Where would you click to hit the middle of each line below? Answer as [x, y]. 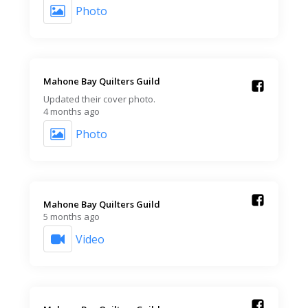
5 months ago [71, 217]
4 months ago [71, 112]
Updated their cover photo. [99, 99]
